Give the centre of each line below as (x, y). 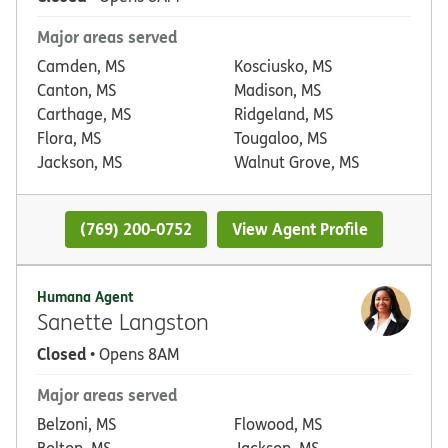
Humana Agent (85, 296)
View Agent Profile (300, 229)
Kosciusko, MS (283, 66)
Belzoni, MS (76, 423)
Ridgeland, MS (283, 114)
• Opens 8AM (132, 353)
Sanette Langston (123, 321)
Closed (61, 353)
